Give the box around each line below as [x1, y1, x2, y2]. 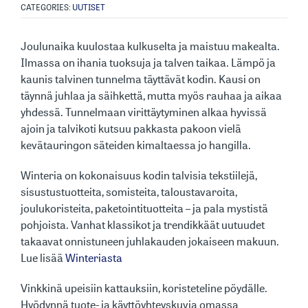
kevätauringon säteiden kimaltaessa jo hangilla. [21, 137, 251, 153]
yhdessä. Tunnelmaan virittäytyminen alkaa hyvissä [21, 104, 267, 120]
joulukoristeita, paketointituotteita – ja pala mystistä [21, 200, 268, 216]
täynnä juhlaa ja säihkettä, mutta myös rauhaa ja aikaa [21, 87, 282, 103]
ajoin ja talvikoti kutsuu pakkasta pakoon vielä [21, 120, 241, 136]
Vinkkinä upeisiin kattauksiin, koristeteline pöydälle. [21, 280, 267, 296]
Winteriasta [65, 250, 122, 265]
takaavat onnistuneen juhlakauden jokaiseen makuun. [21, 233, 279, 249]
